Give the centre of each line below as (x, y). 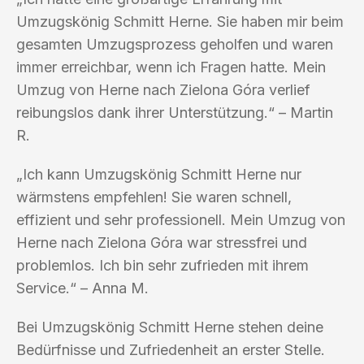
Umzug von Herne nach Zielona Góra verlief (163, 89)
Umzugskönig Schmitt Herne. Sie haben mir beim (180, 21)
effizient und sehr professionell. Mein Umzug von (181, 219)
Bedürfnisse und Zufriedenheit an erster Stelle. (171, 349)
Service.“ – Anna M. (82, 288)
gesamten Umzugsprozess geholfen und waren (175, 44)
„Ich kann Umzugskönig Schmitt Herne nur (159, 174)
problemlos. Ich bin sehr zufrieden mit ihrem (162, 265)
